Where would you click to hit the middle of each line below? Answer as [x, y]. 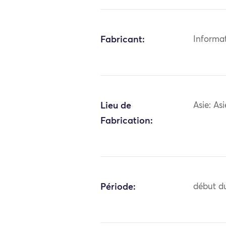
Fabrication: [127, 121]
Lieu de [116, 106]
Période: [118, 187]
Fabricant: [123, 40]
